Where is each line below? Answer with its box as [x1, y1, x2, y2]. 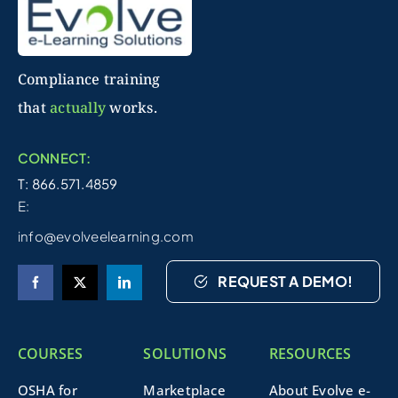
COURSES [17, 344, 84, 364]
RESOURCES [268, 344, 352, 364]
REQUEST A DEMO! [218, 272, 354, 291]
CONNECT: [17, 149, 92, 167]
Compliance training [17, 69, 161, 90]
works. [106, 98, 157, 118]
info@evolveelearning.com [17, 227, 194, 245]
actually [50, 98, 107, 118]
